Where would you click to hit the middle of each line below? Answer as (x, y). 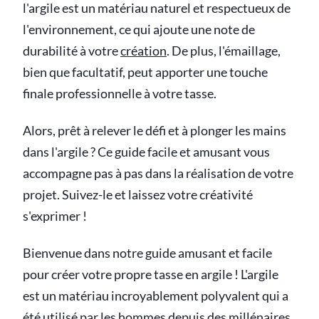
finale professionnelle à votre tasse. (120, 94)
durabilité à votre (72, 51)
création (143, 51)
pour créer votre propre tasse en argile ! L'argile (151, 274)
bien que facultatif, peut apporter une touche (145, 72)
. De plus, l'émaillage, (224, 51)
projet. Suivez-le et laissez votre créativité (138, 195)
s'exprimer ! (55, 216)
